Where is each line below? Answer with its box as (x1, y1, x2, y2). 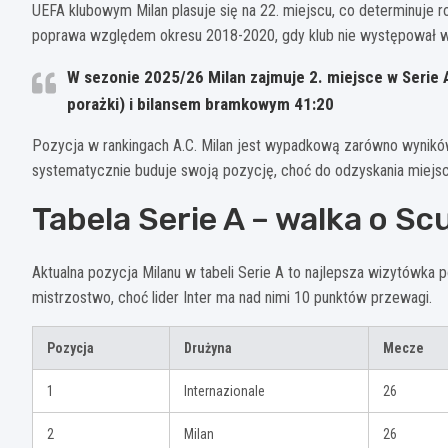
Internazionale (184, 383, 265, 400)
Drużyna (184, 340, 232, 357)
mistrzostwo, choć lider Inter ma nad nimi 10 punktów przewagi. (32, 288, 432, 308)
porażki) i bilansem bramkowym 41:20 (67, 94, 334, 115)
